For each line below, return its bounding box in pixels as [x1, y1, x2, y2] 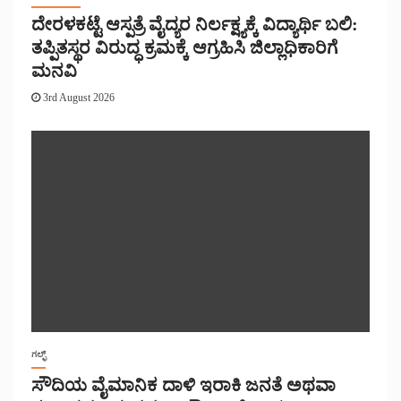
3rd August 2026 [40, 91, 115, 105]
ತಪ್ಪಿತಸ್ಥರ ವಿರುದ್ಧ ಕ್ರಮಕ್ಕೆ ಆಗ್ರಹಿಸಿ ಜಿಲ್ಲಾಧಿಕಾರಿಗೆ [31, 38, 337, 58]
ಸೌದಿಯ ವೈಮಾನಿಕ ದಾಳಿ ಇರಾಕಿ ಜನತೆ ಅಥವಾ [31, 375, 336, 396]
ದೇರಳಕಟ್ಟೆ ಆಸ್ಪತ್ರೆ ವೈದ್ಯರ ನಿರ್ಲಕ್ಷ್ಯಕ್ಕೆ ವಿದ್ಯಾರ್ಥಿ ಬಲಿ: [31, 14, 358, 35]
